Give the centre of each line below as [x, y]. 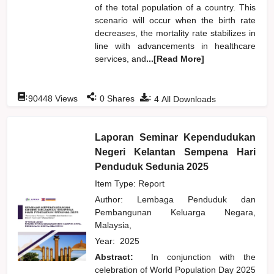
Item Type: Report [130, 183]
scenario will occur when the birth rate [176, 20]
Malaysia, [116, 225]
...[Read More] [176, 58]
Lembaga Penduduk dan [197, 199]
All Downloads [188, 99]
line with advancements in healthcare [176, 46]
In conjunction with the [203, 257]
